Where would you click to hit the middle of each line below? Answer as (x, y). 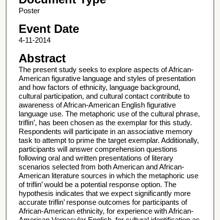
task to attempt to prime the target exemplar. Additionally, (109, 140)
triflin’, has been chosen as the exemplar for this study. (105, 123)
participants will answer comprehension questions (98, 149)
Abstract (42, 58)
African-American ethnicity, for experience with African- (106, 211)
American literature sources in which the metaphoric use (108, 176)
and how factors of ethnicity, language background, (99, 87)
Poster (29, 10)
